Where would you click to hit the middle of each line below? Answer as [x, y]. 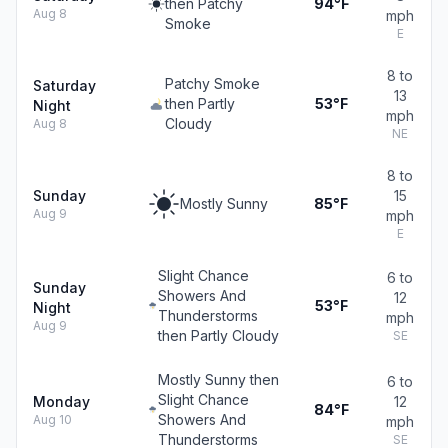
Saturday [64, 85]
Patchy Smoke [212, 83]
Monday [61, 401]
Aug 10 [52, 419]
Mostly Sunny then [218, 379]
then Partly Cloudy [218, 335]
